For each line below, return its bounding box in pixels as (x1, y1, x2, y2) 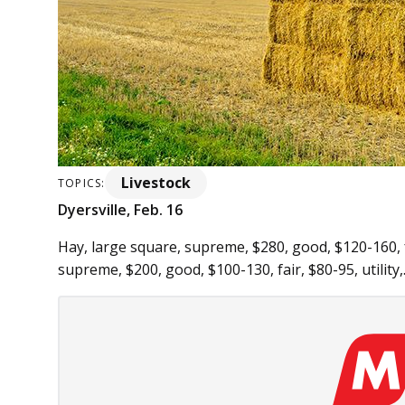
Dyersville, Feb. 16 (58, 200, 183, 221)
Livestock (121, 173, 192, 193)
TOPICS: (58, 174, 106, 191)
